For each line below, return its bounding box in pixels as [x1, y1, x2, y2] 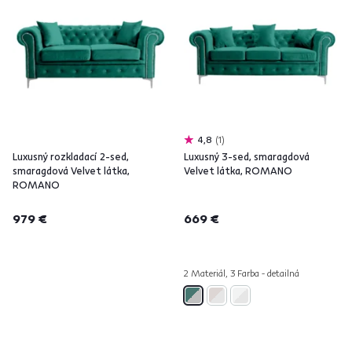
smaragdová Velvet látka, [13, 164, 130, 177]
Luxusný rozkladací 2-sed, [13, 150, 129, 163]
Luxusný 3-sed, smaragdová [184, 150, 310, 163]
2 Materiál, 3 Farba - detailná [184, 267, 299, 279]
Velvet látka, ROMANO [184, 164, 292, 177]
